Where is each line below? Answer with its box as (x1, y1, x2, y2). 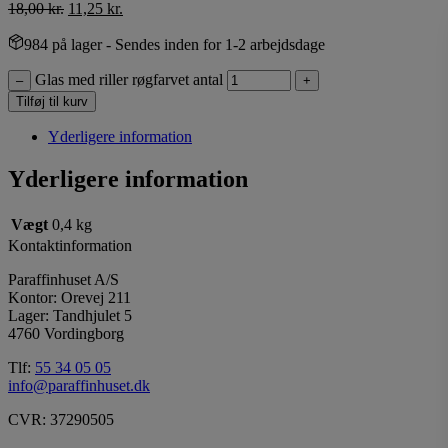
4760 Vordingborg (8, 325, 124, 343)
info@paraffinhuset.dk (8, 377, 150, 395)
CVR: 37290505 (8, 411, 114, 429)
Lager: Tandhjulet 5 (8, 307, 132, 325)
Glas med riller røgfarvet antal (35, 71, 223, 89)
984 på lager (24, 36, 102, 54)
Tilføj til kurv (16, 94, 88, 110)
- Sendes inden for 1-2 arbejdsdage (102, 36, 325, 54)
